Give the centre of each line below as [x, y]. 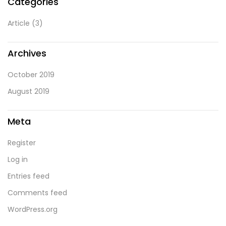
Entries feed [29, 176]
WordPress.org [33, 210]
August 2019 [29, 92]
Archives [27, 53]
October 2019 [31, 75]
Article [19, 23]
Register [22, 143]
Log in [18, 160]
